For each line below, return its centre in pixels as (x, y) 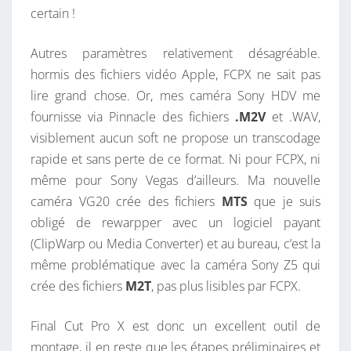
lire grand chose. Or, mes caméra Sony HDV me (175, 96)
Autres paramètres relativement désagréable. (175, 54)
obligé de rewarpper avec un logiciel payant (175, 223)
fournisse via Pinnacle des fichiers (133, 117)
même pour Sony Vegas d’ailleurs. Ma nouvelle (175, 181)
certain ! (53, 14)
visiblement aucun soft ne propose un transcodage (175, 138)
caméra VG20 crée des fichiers (126, 202)
